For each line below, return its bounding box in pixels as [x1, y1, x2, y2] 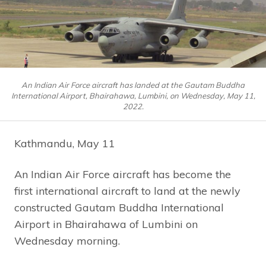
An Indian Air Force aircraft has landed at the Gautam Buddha [21, 80, 245, 90]
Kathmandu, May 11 [14, 136, 115, 150]
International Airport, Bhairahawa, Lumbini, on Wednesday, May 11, [11, 90, 255, 100]
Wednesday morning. [14, 233, 120, 248]
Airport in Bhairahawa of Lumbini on [14, 217, 198, 231]
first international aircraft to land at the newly [14, 183, 240, 198]
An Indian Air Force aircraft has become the [14, 167, 231, 181]
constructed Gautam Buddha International [14, 200, 224, 214]
